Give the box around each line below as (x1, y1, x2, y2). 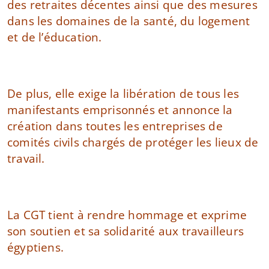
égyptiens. (7, 240, 64, 255)
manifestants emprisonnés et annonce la (7, 102, 233, 117)
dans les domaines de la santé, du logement (7, 13, 250, 28)
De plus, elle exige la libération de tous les (7, 86, 240, 101)
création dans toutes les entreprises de (7, 118, 223, 133)
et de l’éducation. (7, 29, 102, 44)
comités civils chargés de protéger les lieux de (7, 134, 259, 150)
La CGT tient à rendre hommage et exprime (7, 207, 247, 222)
